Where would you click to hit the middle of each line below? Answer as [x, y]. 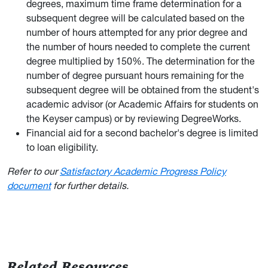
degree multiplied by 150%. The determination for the [141, 61]
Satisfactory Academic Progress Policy [143, 171]
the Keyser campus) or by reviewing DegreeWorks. [134, 118]
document [29, 185]
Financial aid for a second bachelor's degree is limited [142, 133]
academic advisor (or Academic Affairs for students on [142, 104]
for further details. [90, 185]
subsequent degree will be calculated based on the [135, 18]
